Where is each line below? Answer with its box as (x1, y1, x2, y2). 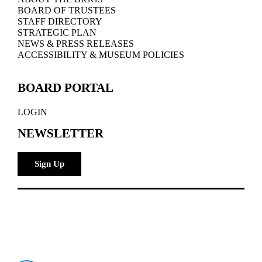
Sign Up (34, 159, 64, 168)
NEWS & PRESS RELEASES (17, 39, 134, 49)
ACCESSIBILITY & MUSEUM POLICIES (17, 50, 184, 60)
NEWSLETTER (17, 126, 104, 140)
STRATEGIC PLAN (17, 27, 96, 37)
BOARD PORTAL (17, 81, 113, 95)
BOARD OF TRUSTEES (17, 5, 116, 15)
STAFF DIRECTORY (17, 16, 102, 26)
